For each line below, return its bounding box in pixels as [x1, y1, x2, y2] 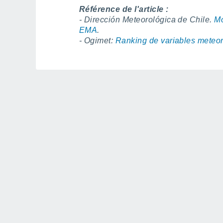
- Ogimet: [79, 36, 115, 45]
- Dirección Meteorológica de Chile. [79, 15, 215, 24]
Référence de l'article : [79, 5, 169, 14]
